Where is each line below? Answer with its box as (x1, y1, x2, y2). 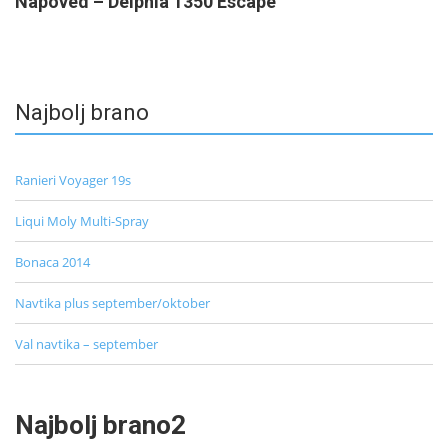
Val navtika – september (15, 334, 158, 353)
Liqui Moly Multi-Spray (15, 211, 149, 230)
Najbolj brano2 (15, 409, 186, 440)
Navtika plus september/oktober (15, 293, 210, 312)
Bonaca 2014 (15, 252, 90, 271)
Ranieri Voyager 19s (15, 170, 131, 189)
